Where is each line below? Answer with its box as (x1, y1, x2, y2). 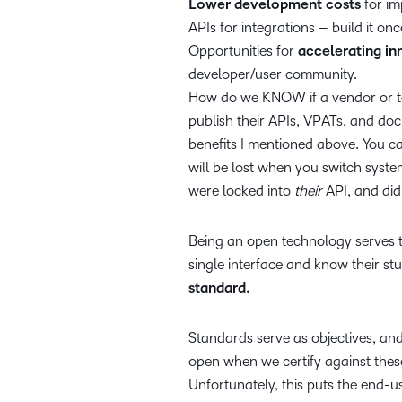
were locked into (188, 183, 294, 199)
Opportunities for (188, 43, 298, 59)
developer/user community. (188, 66, 357, 83)
